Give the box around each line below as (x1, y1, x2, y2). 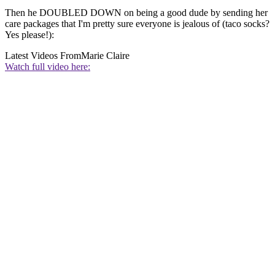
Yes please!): (5, 29, 54, 41)
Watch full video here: (5, 61, 90, 72)
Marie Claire (81, 50, 130, 61)
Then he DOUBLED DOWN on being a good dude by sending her (5, 7, 268, 18)
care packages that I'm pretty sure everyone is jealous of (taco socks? (5, 18, 269, 29)
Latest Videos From (5, 50, 81, 61)
